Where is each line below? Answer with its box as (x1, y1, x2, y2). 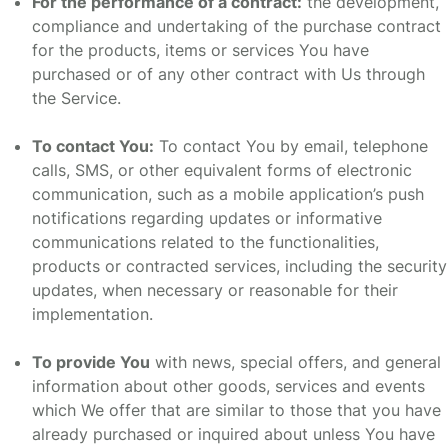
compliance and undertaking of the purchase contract (32, 16, 441, 37)
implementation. (32, 304, 153, 325)
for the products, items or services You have (32, 40, 369, 61)
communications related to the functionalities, (32, 232, 379, 253)
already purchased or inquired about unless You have (32, 424, 435, 445)
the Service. (32, 88, 121, 109)
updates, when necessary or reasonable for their (32, 280, 398, 301)
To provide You (32, 352, 150, 373)
